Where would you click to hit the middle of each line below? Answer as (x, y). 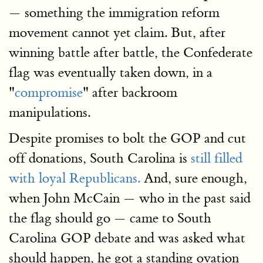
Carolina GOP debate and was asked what (127, 238)
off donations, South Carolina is (100, 158)
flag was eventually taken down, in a (111, 73)
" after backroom (130, 92)
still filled (217, 158)
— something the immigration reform (114, 13)
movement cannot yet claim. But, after (117, 33)
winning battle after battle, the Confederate (131, 53)
